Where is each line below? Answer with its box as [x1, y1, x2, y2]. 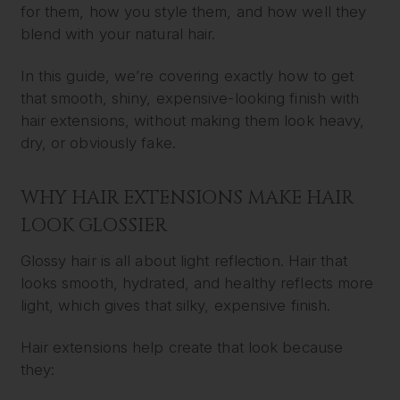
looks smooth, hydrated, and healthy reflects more [20, 273, 374, 292]
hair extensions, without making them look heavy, [20, 112, 365, 130]
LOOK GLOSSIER [20, 212, 167, 238]
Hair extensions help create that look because [20, 338, 344, 357]
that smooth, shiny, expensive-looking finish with [20, 89, 360, 108]
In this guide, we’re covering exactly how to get [20, 67, 354, 86]
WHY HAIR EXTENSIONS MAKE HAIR [20, 185, 354, 211]
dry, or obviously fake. [20, 134, 176, 153]
